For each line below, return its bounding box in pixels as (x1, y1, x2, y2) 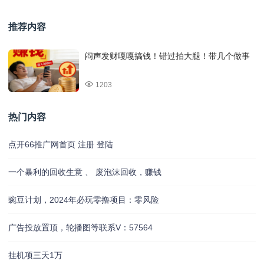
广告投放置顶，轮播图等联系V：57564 (8, 223, 153, 233)
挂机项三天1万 (8, 250, 62, 260)
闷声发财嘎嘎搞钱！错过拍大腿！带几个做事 (85, 51, 250, 61)
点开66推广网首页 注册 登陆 (8, 140, 113, 150)
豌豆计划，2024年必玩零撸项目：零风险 (8, 195, 159, 205)
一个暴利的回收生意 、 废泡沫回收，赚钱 (8, 167, 161, 177)
